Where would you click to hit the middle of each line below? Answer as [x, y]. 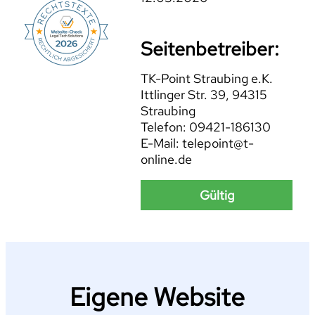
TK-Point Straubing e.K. [207, 79]
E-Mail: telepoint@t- [198, 143]
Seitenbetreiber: [210, 49]
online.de [167, 160]
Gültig [217, 195]
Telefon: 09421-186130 [206, 127]
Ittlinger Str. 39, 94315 [204, 95]
